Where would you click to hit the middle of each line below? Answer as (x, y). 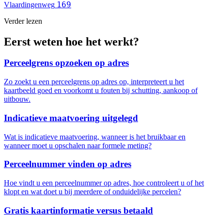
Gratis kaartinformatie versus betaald (78, 210)
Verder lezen (23, 21)
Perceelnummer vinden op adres (68, 164)
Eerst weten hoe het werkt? (71, 41)
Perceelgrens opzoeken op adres (66, 63)
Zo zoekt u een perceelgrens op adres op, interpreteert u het (94, 82)
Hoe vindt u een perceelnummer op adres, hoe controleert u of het (104, 183)
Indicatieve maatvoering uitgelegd (71, 118)
